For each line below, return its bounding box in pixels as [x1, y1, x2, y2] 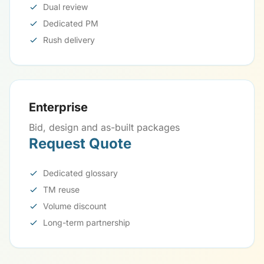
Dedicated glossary [43, 168, 118, 178]
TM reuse [43, 184, 80, 194]
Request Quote [29, 135, 131, 152]
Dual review [43, 2, 88, 12]
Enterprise [29, 100, 88, 114]
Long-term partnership [43, 217, 130, 227]
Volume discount [43, 201, 107, 211]
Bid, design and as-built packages [29, 121, 180, 133]
